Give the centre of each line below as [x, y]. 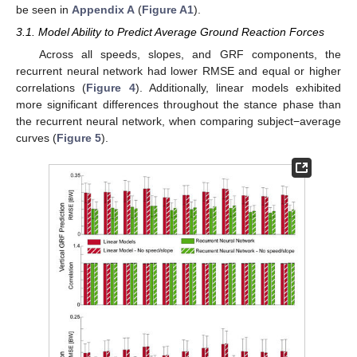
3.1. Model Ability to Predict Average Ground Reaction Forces [170, 32]
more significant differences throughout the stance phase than [178, 104]
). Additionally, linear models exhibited [238, 87]
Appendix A [103, 10]
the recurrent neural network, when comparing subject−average [178, 121]
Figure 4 [111, 87]
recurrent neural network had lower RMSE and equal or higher [178, 71]
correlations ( [51, 87]
